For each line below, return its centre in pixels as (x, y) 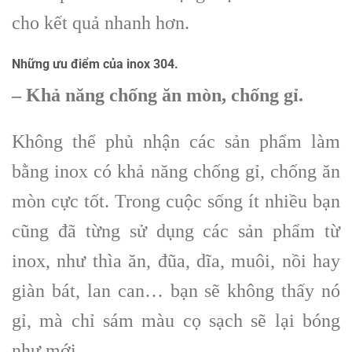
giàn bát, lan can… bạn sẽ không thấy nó (176, 290)
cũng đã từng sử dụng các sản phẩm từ (176, 231)
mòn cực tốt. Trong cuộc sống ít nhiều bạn (176, 201)
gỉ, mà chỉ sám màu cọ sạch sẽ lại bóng (176, 320)
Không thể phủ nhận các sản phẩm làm (176, 141)
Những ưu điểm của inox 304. (95, 64)
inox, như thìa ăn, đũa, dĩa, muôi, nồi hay (176, 260)
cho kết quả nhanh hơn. (101, 23)
